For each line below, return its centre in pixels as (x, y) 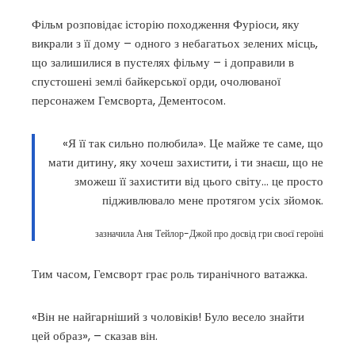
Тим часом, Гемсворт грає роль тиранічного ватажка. (170, 274)
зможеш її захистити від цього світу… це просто (199, 181)
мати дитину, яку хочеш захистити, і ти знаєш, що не (186, 162)
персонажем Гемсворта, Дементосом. (129, 100)
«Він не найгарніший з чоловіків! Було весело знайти (168, 317)
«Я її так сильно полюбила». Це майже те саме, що (193, 143)
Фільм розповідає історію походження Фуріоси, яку (166, 24)
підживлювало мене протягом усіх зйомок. (213, 200)
